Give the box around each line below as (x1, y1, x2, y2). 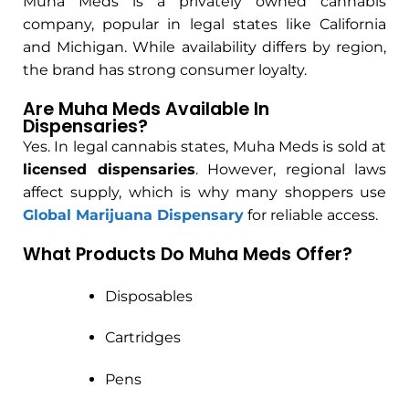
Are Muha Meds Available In (23, 96, 269, 121)
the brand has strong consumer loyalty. (23, 61, 307, 79)
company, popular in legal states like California (23, 16, 386, 34)
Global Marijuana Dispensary (23, 205, 244, 224)
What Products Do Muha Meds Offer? (23, 241, 352, 267)
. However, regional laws (194, 160, 386, 178)
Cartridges (104, 329, 181, 347)
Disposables (104, 287, 193, 305)
